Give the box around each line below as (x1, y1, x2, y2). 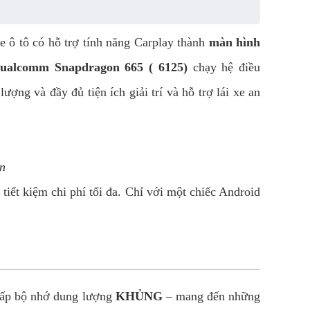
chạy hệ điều (187, 60, 261, 74)
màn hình (208, 35, 261, 49)
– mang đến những (162, 289, 261, 303)
